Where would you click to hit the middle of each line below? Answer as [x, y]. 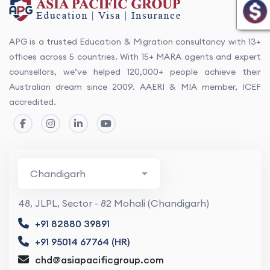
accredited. [33, 102]
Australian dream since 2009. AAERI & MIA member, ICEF [135, 87]
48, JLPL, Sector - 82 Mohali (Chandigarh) [114, 203]
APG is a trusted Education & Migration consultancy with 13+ [135, 42]
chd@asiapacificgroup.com [99, 260]
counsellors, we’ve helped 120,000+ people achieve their [135, 72]
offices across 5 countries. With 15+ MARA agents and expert [135, 57]
